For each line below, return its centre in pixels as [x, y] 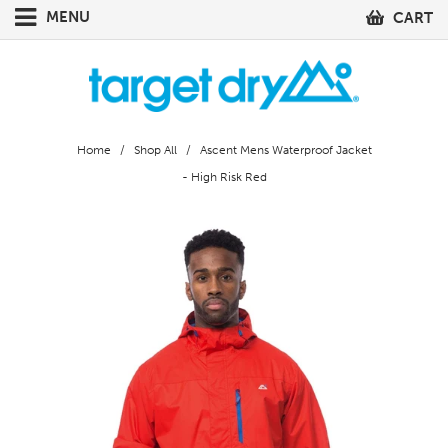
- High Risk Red [224, 177]
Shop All [155, 150]
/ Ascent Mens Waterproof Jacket [275, 150]
